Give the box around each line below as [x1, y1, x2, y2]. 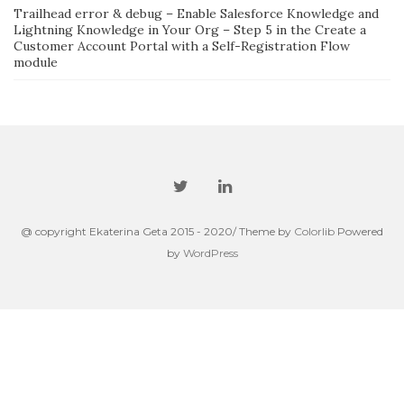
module [14, 54, 58, 71]
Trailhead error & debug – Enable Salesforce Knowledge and [14, 5, 379, 23]
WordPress [182, 246, 238, 261]
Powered [335, 225, 383, 239]
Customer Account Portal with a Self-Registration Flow [14, 38, 350, 55]
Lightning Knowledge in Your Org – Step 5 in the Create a [14, 22, 366, 39]
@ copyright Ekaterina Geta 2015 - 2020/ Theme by [21, 225, 294, 239]
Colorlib [294, 225, 335, 239]
